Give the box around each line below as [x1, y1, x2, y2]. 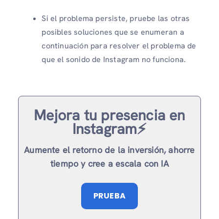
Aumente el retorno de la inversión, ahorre [24, 144, 195, 156]
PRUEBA [93, 190, 126, 202]
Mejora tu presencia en [34, 106, 185, 125]
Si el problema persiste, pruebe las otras [42, 13, 190, 23]
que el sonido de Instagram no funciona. [42, 54, 186, 65]
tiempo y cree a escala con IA [50, 158, 169, 170]
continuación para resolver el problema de [42, 41, 197, 51]
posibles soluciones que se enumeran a [42, 27, 184, 37]
